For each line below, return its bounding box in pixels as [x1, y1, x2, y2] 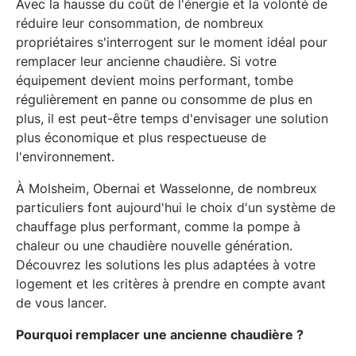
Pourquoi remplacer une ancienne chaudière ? [16, 326, 304, 342]
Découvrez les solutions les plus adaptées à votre [16, 256, 315, 273]
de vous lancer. [16, 294, 106, 311]
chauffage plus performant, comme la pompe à [16, 218, 300, 234]
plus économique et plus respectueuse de [16, 129, 266, 145]
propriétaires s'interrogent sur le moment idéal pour [16, 33, 327, 50]
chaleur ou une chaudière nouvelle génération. [16, 237, 292, 253]
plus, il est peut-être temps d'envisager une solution [16, 110, 328, 126]
